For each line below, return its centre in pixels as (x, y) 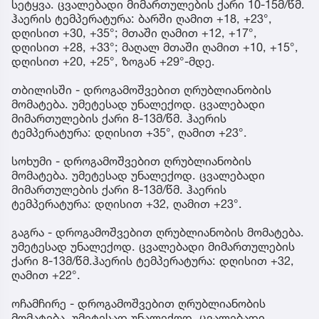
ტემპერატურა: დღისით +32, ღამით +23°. (127, 203)
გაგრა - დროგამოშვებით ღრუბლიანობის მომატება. (158, 232)
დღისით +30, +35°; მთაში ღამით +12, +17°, (134, 32)
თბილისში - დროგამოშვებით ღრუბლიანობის (141, 89)
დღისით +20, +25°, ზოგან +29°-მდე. (113, 61)
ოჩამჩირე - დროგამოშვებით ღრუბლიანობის (138, 303)
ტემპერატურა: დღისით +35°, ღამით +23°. (129, 132)
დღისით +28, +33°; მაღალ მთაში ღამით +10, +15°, (155, 47)
